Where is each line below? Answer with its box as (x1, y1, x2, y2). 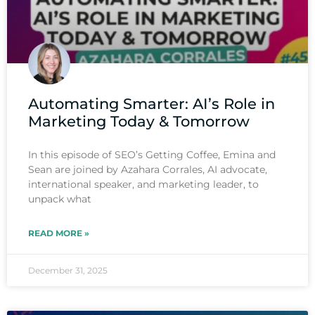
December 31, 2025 (28, 265, 108, 276)
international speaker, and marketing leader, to (28, 178, 259, 191)
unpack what (28, 193, 91, 206)
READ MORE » (28, 228, 89, 239)
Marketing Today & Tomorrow (28, 112, 250, 131)
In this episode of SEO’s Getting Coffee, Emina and (28, 148, 276, 162)
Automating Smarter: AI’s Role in (28, 95, 275, 113)
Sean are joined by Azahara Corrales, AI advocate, (28, 163, 267, 176)
